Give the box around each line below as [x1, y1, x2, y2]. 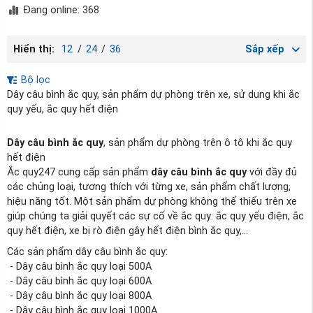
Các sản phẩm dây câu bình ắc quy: [7, 245, 168, 258]
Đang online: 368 [22, 3, 99, 17]
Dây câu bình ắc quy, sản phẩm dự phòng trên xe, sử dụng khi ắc [7, 88, 300, 101]
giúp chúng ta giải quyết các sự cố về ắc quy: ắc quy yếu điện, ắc [7, 210, 304, 222]
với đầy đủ [249, 166, 297, 178]
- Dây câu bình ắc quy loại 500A [7, 260, 152, 272]
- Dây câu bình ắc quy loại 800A [7, 289, 152, 302]
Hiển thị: [13, 43, 57, 56]
